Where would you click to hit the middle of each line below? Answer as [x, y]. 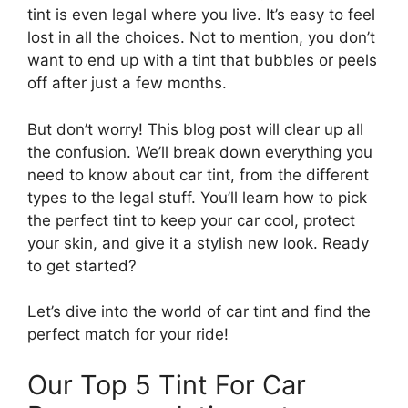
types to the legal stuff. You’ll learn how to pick [197, 197]
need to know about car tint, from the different [198, 174]
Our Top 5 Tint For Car [167, 384]
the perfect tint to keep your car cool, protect [191, 220]
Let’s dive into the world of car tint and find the [199, 312]
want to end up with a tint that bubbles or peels [202, 61]
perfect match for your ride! [128, 335]
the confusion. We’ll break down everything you [200, 152]
